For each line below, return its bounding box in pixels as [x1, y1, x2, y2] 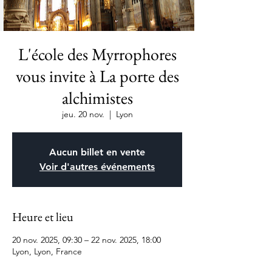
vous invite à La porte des [15, 65, 179, 87]
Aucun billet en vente [49, 146, 145, 158]
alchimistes [61, 87, 133, 109]
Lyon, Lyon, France [12, 246, 82, 257]
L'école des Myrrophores [18, 43, 177, 65]
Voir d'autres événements [39, 161, 155, 172]
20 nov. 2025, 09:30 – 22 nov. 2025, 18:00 [12, 234, 161, 245]
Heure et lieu [12, 209, 73, 225]
